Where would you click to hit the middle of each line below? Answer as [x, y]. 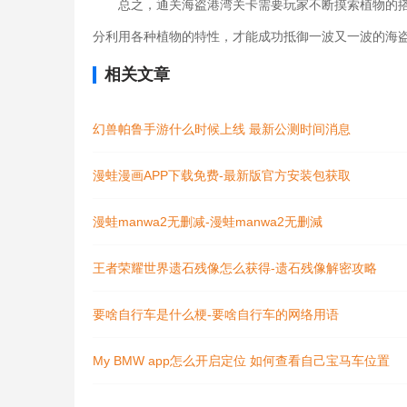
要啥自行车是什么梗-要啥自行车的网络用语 [216, 314]
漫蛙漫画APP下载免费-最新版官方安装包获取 [222, 175]
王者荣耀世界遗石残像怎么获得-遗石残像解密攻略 [235, 268]
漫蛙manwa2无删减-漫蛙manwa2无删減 [208, 222]
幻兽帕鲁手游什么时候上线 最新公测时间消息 [222, 129]
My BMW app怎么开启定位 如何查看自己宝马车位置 [241, 361]
